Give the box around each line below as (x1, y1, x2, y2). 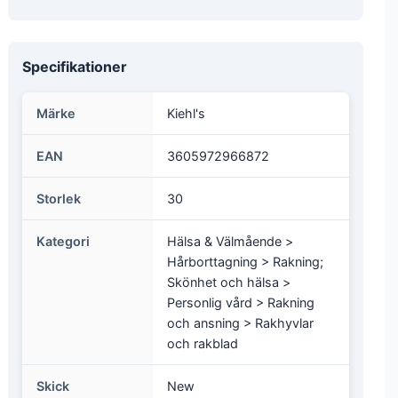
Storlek (36, 191, 81, 206)
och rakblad (167, 336, 238, 351)
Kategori (36, 234, 90, 249)
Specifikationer (22, 58, 127, 76)
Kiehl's (167, 106, 205, 121)
